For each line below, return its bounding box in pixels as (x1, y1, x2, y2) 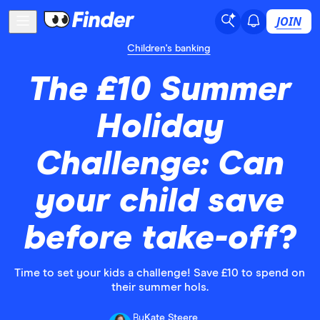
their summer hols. (111, 281, 209, 293)
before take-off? (24, 221, 296, 256)
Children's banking (127, 44, 211, 54)
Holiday (96, 110, 224, 144)
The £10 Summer (29, 73, 291, 107)
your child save (35, 184, 285, 219)
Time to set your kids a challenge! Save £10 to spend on (14, 267, 306, 279)
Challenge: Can (36, 147, 284, 181)
